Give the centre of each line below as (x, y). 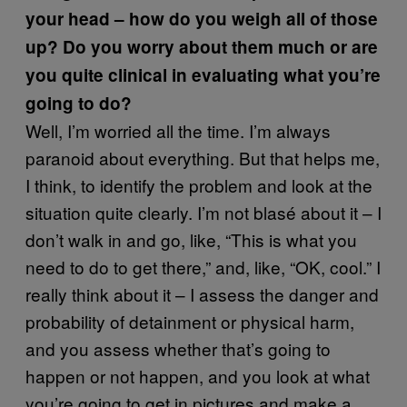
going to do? (79, 103)
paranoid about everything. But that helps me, (203, 157)
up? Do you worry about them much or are (202, 46)
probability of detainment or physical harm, (190, 321)
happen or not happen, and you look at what (198, 375)
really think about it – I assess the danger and (202, 293)
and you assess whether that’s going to (178, 348)
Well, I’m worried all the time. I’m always (178, 130)
